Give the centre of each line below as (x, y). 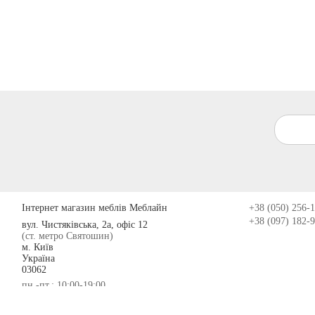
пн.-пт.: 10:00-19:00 (64, 285)
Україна (39, 259)
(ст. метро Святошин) (68, 236)
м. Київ (38, 247)
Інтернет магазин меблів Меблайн (95, 207)
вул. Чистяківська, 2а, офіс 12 (85, 225)
